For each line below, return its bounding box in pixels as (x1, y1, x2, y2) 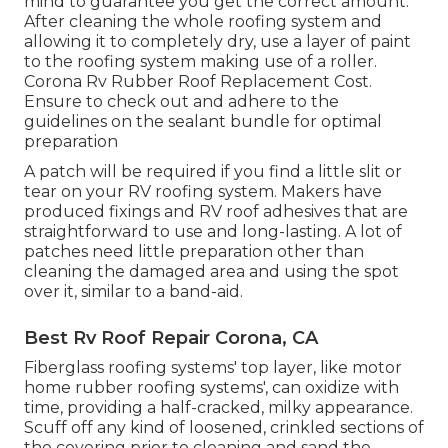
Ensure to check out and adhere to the (24, 91, 339, 111)
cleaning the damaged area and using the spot (24, 261, 399, 281)
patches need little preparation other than (24, 241, 364, 261)
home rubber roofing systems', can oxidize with (24, 377, 399, 397)
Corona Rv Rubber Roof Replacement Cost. (24, 71, 372, 91)
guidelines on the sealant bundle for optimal (24, 111, 382, 131)
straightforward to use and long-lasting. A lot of (24, 221, 402, 241)
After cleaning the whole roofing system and (24, 11, 382, 31)
